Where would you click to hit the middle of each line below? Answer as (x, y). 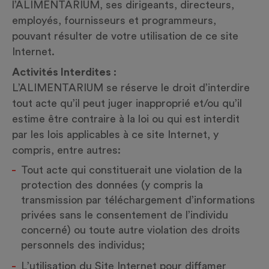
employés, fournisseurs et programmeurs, (114, 20)
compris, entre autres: (66, 150)
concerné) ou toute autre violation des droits (131, 230)
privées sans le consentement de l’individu (125, 215)
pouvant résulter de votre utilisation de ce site (125, 36)
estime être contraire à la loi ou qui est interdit (126, 119)
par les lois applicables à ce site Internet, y (115, 134)
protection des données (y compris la (112, 185)
